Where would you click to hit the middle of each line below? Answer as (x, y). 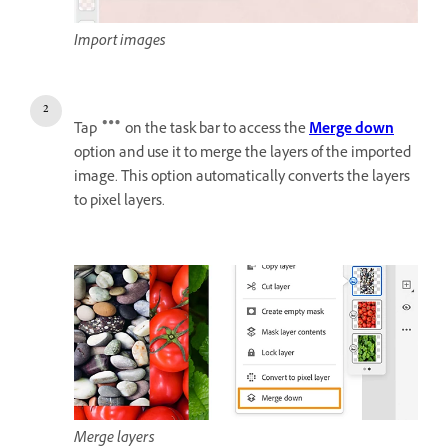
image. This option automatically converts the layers (242, 179)
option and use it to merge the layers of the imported (242, 155)
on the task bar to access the (215, 131)
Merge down (351, 131)
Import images (120, 43)
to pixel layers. (119, 203)
